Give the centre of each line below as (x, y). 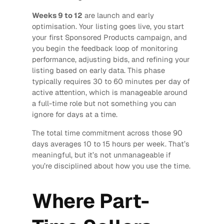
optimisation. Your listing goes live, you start (108, 26)
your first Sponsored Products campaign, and (109, 37)
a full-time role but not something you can (104, 103)
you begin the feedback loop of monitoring (105, 48)
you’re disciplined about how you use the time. (111, 165)
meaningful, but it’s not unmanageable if (101, 154)
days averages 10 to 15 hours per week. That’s (110, 143)
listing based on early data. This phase (98, 70)
